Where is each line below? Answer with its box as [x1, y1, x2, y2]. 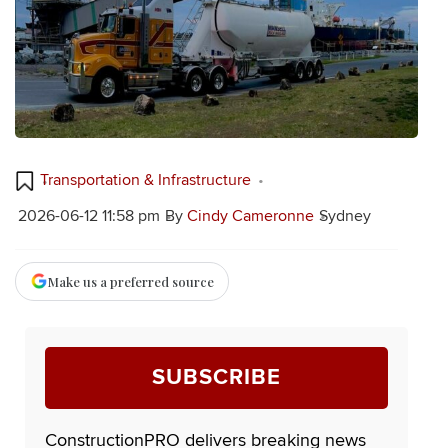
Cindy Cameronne [186, 207, 314, 224]
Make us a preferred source [48, 272, 214, 290]
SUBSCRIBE [152, 366, 281, 389]
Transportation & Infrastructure [40, 172, 251, 189]
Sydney [318, 207, 371, 224]
